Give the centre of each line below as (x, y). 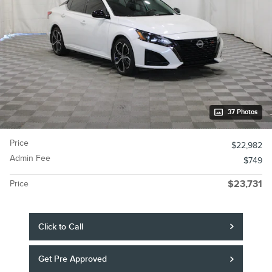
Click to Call (61, 226)
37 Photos (243, 112)
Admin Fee (30, 158)
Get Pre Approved (73, 259)
